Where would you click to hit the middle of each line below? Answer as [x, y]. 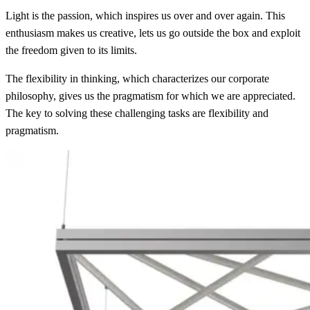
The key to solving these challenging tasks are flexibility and [137, 113]
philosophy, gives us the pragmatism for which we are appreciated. [151, 95]
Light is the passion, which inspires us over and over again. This [145, 15]
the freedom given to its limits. [71, 50]
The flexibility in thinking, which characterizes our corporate [137, 78]
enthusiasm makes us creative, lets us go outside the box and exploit [153, 33]
